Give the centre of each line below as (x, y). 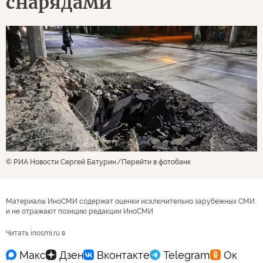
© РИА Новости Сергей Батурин (61, 162)
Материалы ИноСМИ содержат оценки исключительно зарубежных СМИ (130, 201)
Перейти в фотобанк (156, 162)
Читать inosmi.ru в (36, 233)
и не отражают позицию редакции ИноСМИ (80, 211)
